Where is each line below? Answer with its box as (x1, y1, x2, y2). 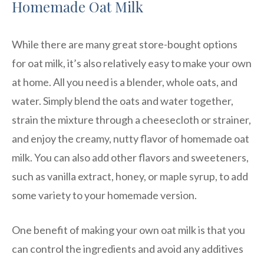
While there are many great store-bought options (12, 37, 237, 51)
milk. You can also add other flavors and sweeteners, (12, 150, 249, 164)
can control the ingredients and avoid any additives (12, 242, 243, 255)
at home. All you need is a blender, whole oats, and (12, 75, 237, 88)
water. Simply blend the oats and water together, (12, 94, 233, 107)
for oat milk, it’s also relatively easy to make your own (12, 56, 252, 70)
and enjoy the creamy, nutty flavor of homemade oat (12, 131, 249, 145)
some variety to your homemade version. (12, 188, 197, 202)
